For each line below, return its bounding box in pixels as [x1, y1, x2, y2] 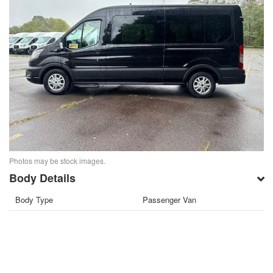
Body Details [9, 170, 76, 186]
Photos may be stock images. [9, 155, 106, 166]
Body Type [15, 194, 54, 206]
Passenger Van [143, 194, 196, 206]
